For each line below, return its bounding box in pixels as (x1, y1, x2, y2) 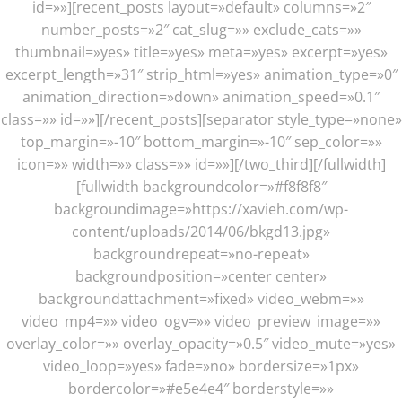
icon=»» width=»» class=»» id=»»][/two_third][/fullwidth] (16, 153, 386, 174)
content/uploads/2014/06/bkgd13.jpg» (72, 221, 330, 241)
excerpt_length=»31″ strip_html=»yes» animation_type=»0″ (4, 64, 398, 84)
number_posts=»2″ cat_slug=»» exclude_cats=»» (40, 19, 362, 39)
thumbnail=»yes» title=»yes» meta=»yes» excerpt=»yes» (14, 41, 388, 62)
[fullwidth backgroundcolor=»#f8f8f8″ (75, 176, 327, 197)
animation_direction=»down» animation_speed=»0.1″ (22, 86, 380, 107)
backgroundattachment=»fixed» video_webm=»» (38, 288, 364, 309)
